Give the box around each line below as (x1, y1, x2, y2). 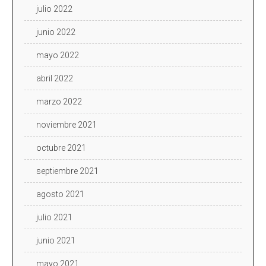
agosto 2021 (36, 189, 84, 199)
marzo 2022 (36, 96, 82, 106)
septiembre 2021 (36, 166, 99, 176)
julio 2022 (36, 4, 72, 14)
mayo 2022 (36, 50, 79, 60)
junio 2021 (36, 235, 75, 245)
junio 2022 (36, 27, 75, 37)
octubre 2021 (36, 142, 86, 153)
